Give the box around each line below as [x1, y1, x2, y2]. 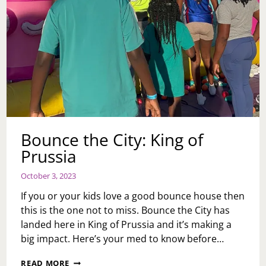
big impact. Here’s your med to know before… [21, 232, 224, 246]
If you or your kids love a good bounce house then [21, 189, 245, 203]
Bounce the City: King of [21, 128, 204, 151]
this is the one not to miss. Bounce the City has [21, 204, 230, 217]
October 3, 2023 [21, 170, 77, 182]
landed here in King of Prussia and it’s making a [21, 218, 232, 232]
